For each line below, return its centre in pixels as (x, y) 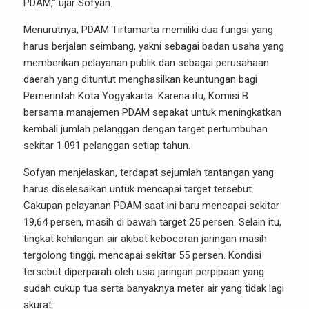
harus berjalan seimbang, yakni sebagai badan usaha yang (154, 46)
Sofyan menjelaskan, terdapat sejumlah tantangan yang (149, 172)
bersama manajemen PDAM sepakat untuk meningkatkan (152, 112)
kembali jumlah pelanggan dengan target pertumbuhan (146, 129)
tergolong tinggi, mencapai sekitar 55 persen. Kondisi (142, 255)
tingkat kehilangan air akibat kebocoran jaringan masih (145, 238)
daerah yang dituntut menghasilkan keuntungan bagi (140, 79)
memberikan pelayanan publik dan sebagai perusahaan (146, 62)
